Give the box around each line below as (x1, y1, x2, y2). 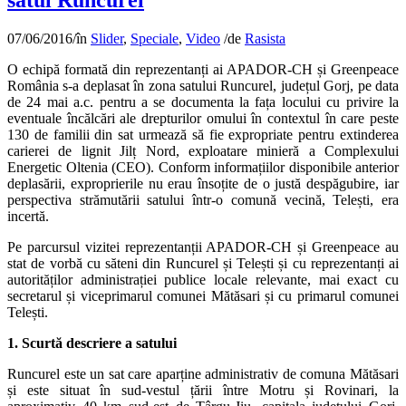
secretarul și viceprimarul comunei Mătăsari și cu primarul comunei (7, 288, 399, 304)
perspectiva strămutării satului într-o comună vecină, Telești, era (7, 192, 399, 208)
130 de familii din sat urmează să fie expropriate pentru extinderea (7, 127, 399, 143)
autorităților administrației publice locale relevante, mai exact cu (7, 272, 399, 288)
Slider (91, 31, 123, 47)
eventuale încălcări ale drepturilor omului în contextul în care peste (7, 111, 399, 127)
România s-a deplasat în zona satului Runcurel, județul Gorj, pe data (7, 78, 399, 94)
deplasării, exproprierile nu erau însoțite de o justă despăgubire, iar (7, 176, 399, 192)
